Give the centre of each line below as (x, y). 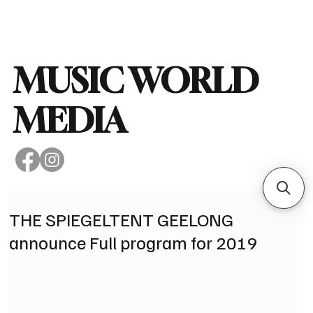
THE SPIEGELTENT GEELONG (122, 219)
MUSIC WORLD (136, 80)
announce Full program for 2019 (134, 242)
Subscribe (238, 21)
